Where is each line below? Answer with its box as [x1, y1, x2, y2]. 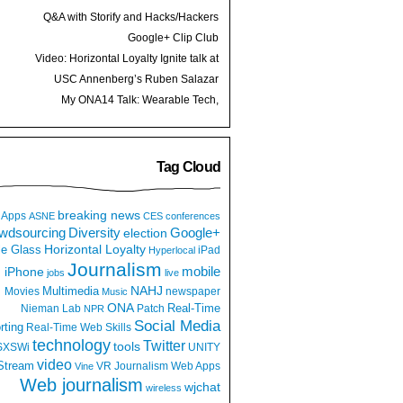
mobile [182, 264, 220, 280]
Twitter [143, 337, 185, 354]
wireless [146, 382, 182, 394]
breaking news [58, 208, 140, 223]
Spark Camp [157, 67, 219, 80]
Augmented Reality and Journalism [47, 108, 219, 121]
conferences [166, 210, 220, 222]
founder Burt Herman [116, 25, 219, 39]
